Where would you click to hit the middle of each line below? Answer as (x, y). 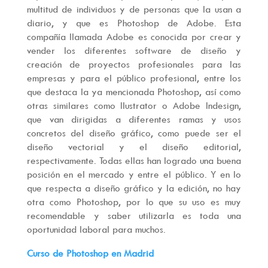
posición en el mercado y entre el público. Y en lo (134, 174)
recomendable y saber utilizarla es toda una (134, 216)
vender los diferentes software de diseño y (134, 51)
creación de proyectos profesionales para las (134, 64)
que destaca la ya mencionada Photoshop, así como (134, 92)
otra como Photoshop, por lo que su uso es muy (134, 202)
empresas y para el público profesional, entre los (134, 78)
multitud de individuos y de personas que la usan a (134, 9)
